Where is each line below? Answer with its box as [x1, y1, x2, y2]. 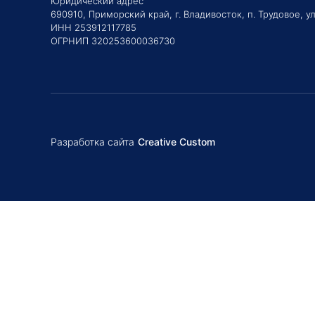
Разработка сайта [51, 135, 134, 148]
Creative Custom [138, 135, 215, 148]
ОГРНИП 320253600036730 [51, 35, 175, 46]
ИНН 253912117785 [51, 22, 136, 33]
